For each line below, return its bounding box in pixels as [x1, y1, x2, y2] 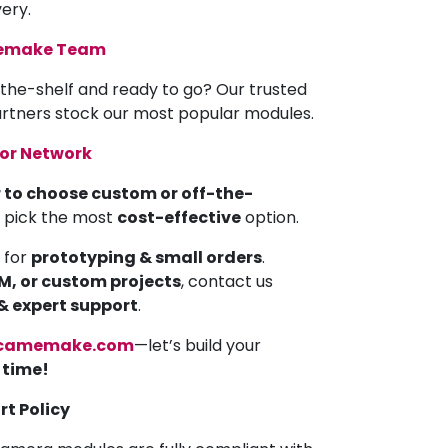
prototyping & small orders [31, 245, 262, 269]
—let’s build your [134, 333, 261, 357]
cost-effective [117, 205, 241, 229]
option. [241, 205, 299, 229]
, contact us [181, 269, 273, 293]
